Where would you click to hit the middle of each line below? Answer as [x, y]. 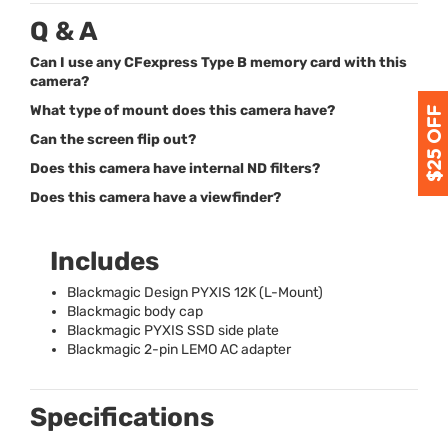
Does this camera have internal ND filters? [175, 168]
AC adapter [254, 349]
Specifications [122, 417]
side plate [247, 330]
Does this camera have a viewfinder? [155, 197]
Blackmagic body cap [135, 311]
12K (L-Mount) [277, 292]
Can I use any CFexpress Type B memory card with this [218, 62]
